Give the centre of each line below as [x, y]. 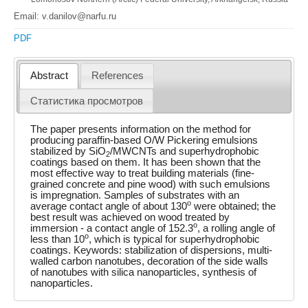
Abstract [49, 76]
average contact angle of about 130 [109, 206]
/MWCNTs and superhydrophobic [185, 151]
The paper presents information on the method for [141, 129]
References [117, 76]
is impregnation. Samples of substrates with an [135, 195]
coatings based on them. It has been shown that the [146, 162]
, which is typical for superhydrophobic [175, 239]
